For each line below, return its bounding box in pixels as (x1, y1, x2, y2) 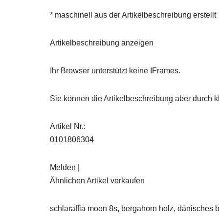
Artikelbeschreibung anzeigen (50, 39, 153, 47)
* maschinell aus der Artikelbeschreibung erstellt (50, 11, 216, 20)
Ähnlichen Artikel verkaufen (50, 176, 145, 185)
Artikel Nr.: (50, 122, 86, 131)
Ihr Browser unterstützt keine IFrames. (50, 66, 180, 75)
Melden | (50, 163, 80, 172)
